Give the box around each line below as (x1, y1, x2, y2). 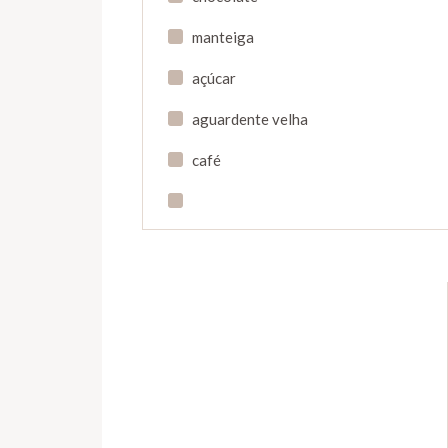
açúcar (192, 69, 236, 88)
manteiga (192, 28, 254, 47)
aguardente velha (192, 110, 308, 129)
